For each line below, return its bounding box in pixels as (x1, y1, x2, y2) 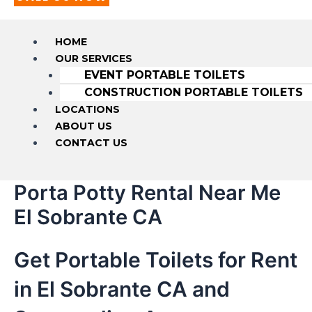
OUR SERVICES (54, 52, 132, 65)
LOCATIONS (54, 102, 120, 116)
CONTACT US (54, 136, 127, 149)
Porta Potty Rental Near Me (14, 180, 281, 205)
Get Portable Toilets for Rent (14, 247, 297, 272)
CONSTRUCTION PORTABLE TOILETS (84, 85, 303, 99)
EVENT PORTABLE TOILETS (84, 68, 245, 81)
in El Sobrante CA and (14, 276, 230, 302)
